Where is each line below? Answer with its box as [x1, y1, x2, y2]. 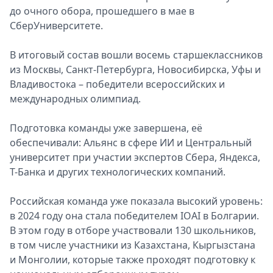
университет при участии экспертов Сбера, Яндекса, [10, 151, 260, 164]
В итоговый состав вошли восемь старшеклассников [10, 48, 263, 62]
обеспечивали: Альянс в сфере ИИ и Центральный [10, 136, 252, 149]
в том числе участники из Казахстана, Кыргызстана [10, 238, 255, 252]
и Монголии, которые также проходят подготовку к [10, 253, 255, 266]
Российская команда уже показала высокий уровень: [10, 194, 263, 208]
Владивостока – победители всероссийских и [10, 77, 225, 91]
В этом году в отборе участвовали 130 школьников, [10, 224, 256, 237]
